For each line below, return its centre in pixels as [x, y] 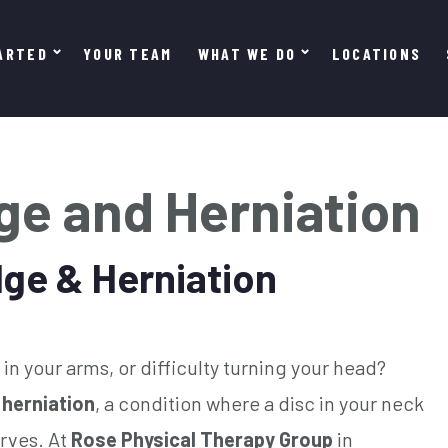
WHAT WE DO [247, 53]
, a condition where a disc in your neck [259, 402]
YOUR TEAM [127, 53]
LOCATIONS [376, 53]
